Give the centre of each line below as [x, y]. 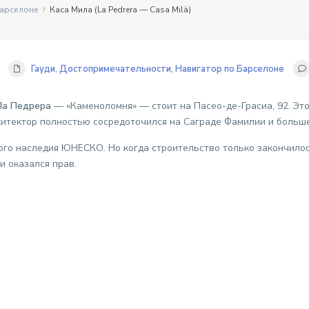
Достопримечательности [115, 69]
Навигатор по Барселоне [230, 69]
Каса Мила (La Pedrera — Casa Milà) [120, 10]
